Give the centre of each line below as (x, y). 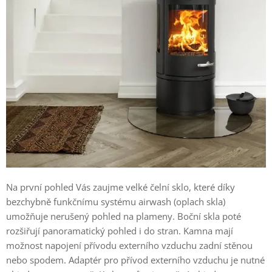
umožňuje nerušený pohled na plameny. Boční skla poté (124, 216)
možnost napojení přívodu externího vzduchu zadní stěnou (129, 246)
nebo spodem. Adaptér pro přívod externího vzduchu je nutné (135, 260)
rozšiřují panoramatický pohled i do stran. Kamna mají (120, 231)
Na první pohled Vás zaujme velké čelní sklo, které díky (121, 187)
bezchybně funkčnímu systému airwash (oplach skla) (116, 202)
